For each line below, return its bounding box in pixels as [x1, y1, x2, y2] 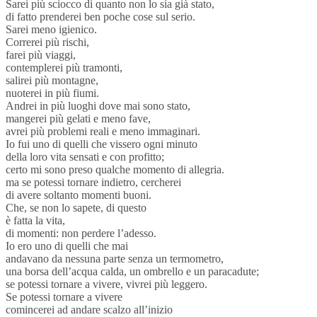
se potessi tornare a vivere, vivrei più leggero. [6, 277, 207, 290]
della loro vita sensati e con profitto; [6, 150, 164, 163]
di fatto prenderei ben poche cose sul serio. [6, 10, 195, 23]
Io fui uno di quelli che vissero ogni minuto [6, 137, 197, 150]
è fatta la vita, [6, 214, 65, 226]
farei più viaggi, [6, 48, 76, 61]
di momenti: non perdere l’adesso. [6, 226, 156, 239]
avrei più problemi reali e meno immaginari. [6, 125, 200, 137]
